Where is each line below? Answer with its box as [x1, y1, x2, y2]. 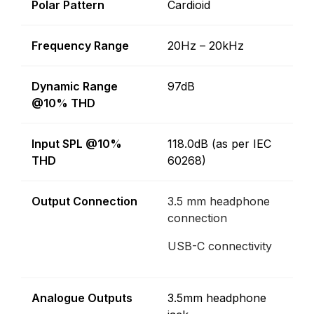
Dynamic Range [32, 79, 118, 94]
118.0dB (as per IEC [168, 137, 271, 151]
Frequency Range [32, 39, 129, 53]
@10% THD [32, 96, 95, 111]
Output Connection [32, 194, 137, 209]
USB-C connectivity [168, 239, 272, 254]
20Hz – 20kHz [168, 39, 244, 53]
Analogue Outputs [32, 291, 132, 306]
